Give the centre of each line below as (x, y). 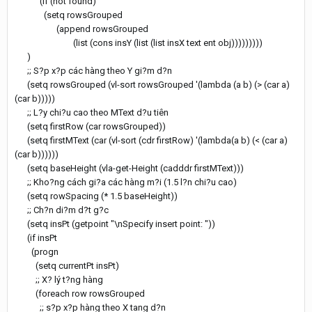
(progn (37, 251)
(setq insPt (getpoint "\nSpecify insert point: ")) (115, 224)
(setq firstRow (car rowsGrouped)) (90, 126)
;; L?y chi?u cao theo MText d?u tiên (92, 112)
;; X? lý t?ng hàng (59, 279)
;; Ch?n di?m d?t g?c (62, 210)
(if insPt (36, 237)
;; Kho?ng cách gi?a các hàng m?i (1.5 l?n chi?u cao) (126, 182)
